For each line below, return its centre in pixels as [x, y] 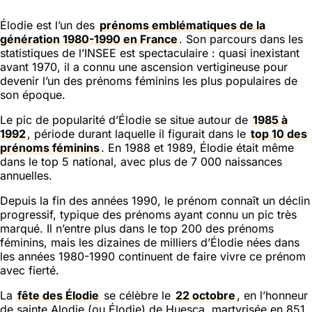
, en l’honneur [272, 295]
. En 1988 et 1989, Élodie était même [197, 147]
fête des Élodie [58, 295]
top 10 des [279, 133]
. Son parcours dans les [241, 39]
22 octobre [205, 295]
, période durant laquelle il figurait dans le [138, 133]
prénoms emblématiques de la [182, 25]
